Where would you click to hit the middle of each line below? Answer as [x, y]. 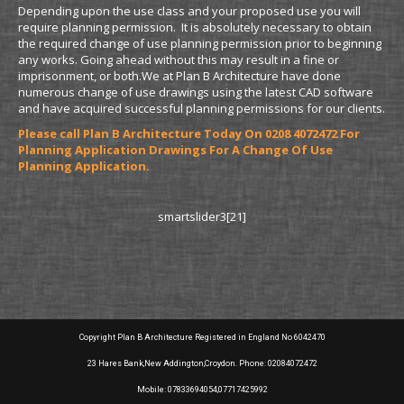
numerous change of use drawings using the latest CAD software [196, 92]
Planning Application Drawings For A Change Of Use [175, 150]
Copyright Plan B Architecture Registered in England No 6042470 [202, 337]
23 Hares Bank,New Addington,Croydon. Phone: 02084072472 [202, 363]
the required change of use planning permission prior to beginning [200, 43]
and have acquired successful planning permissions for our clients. [202, 108]
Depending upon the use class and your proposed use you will [189, 11]
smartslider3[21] [202, 216]
